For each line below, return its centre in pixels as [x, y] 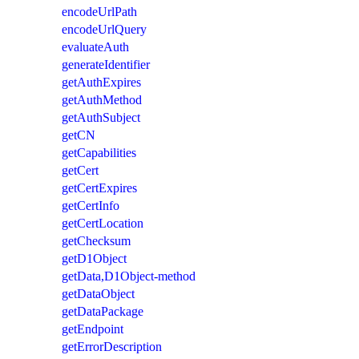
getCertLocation [103, 223]
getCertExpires [99, 188]
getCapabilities [99, 152]
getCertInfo [91, 205]
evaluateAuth [95, 46]
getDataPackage [103, 311]
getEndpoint [93, 329]
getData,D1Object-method [129, 276]
